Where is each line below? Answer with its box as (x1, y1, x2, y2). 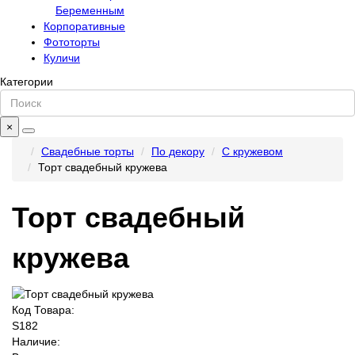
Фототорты (44, 36, 100, 49)
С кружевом (222, 145, 283, 158)
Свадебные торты (41, 145, 134, 158)
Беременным (55, 4, 124, 17)
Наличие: (12, 335, 60, 349)
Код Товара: (12, 303, 74, 317)
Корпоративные (44, 20, 125, 33)
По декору (151, 145, 204, 158)
